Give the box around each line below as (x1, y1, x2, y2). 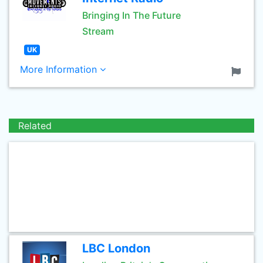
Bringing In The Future (82, 9, 181, 21)
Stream (82, 25, 114, 37)
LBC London (82, 241, 150, 255)
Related (18, 120, 52, 131)
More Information (20, 63, 100, 75)
